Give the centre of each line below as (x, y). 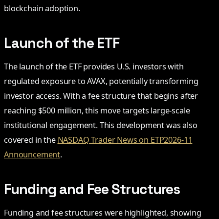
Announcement (32, 154)
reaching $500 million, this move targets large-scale (97, 110)
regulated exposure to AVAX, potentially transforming (101, 81)
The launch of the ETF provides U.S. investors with (94, 66)
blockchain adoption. (42, 8)
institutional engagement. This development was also (101, 125)
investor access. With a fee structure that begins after (101, 96)
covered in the (31, 140)
